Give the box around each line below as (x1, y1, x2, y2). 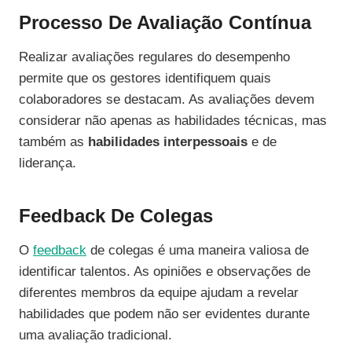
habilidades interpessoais (88, 134, 247, 150)
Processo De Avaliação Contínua (19, 12, 311, 34)
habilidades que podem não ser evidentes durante (19, 306, 310, 322)
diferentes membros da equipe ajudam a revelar (19, 285, 299, 301)
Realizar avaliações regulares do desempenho (19, 49, 290, 65)
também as (19, 134, 88, 150)
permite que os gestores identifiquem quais (19, 71, 271, 86)
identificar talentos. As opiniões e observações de (19, 264, 310, 280)
